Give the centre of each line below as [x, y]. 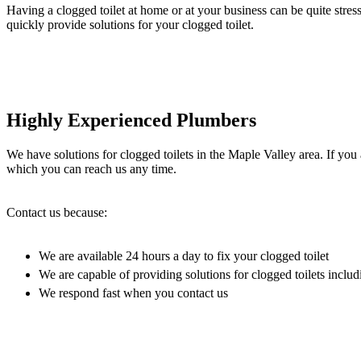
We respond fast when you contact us [133, 293]
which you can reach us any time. [91, 169]
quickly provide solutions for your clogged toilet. [130, 25]
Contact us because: [57, 213]
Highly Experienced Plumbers [131, 120]
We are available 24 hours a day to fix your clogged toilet [184, 256]
